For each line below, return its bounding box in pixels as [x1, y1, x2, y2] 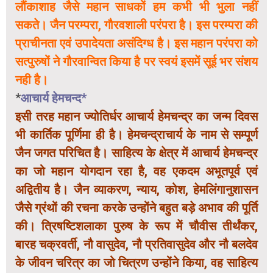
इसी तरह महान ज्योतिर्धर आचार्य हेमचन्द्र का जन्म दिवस [15, 109, 258, 124]
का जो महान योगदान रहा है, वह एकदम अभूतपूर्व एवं [15, 164, 258, 179]
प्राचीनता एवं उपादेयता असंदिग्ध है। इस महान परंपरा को [15, 36, 258, 51]
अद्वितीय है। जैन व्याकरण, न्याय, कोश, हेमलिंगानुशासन [15, 182, 258, 197]
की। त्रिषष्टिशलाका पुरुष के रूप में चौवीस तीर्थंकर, [15, 219, 258, 234]
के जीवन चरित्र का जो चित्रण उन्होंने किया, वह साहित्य [15, 255, 258, 271]
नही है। [15, 73, 48, 88]
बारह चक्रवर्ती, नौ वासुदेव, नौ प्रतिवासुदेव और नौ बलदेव [15, 237, 258, 252]
